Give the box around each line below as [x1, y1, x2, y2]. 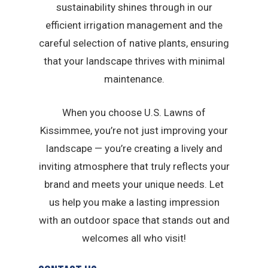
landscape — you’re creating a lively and [45, 142, 223, 154]
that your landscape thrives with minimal [43, 55, 225, 67]
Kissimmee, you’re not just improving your [40, 124, 228, 136]
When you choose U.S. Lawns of [62, 106, 206, 118]
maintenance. [103, 73, 165, 85]
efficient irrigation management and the [45, 19, 223, 31]
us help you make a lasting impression [48, 196, 220, 208]
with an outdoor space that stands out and [38, 214, 230, 226]
